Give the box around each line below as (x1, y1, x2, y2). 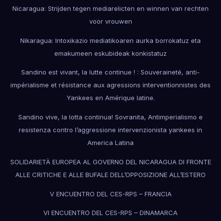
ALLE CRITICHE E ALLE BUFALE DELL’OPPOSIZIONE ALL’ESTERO (15, 170, 206, 179)
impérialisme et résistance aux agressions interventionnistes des (10, 81, 211, 89)
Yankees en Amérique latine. (66, 94, 155, 102)
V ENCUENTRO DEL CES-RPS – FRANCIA (49, 189, 172, 198)
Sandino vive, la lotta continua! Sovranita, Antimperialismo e (18, 113, 203, 121)
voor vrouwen (89, 17, 132, 25)
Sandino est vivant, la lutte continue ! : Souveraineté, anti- (21, 68, 200, 76)
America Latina (87, 139, 134, 147)
